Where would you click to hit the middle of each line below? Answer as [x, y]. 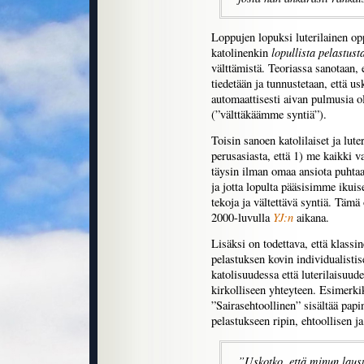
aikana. [311, 217]
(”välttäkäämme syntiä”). [269, 114]
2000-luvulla [242, 217]
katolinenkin [241, 52]
